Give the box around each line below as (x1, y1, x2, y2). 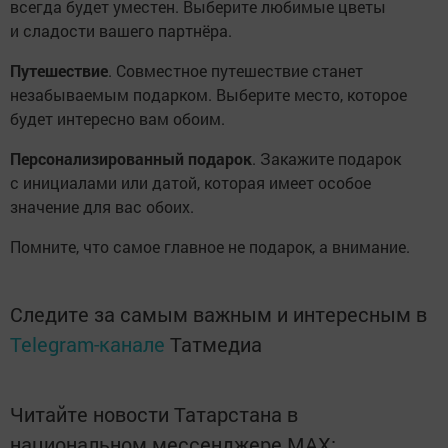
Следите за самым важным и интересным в (10, 301, 427, 328)
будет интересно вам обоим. (10, 108, 225, 130)
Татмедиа (170, 331, 262, 358)
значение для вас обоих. (10, 196, 198, 218)
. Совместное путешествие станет (108, 60, 363, 82)
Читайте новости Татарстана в (10, 401, 298, 428)
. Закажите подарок (252, 148, 401, 170)
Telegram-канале (10, 331, 165, 358)
